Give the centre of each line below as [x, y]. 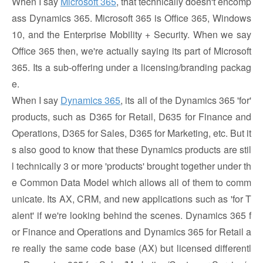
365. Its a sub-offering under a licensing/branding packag [131, 67]
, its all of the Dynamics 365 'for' [186, 100]
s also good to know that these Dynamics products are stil [131, 149]
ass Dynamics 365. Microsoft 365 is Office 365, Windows [131, 18]
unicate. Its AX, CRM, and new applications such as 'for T [131, 199]
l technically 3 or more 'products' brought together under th [131, 166]
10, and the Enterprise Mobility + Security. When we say [131, 34]
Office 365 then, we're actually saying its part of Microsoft [131, 51]
